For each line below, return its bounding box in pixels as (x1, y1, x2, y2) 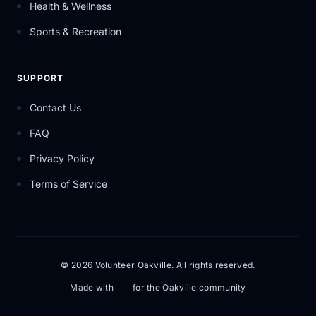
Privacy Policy (30, 152, 95, 164)
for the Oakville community (132, 282, 246, 293)
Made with (70, 282, 114, 293)
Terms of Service (30, 178, 107, 190)
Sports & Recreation (30, 25, 121, 37)
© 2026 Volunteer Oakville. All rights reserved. (61, 260, 255, 270)
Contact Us (30, 102, 81, 114)
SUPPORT (17, 73, 64, 83)
